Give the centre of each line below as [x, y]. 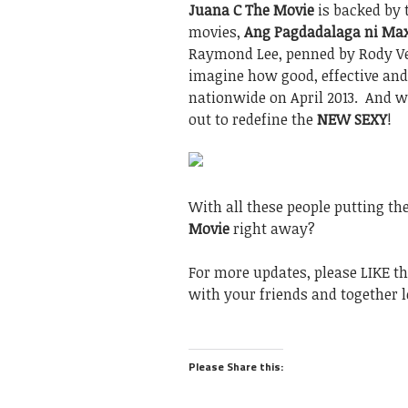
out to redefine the [253, 119]
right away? [272, 229]
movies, [216, 32]
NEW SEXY [352, 119]
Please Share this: [236, 367]
